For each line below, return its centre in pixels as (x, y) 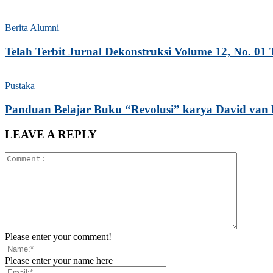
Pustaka (20, 86)
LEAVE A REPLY (51, 134)
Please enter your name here (59, 261)
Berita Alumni (32, 27)
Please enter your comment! (58, 237)
